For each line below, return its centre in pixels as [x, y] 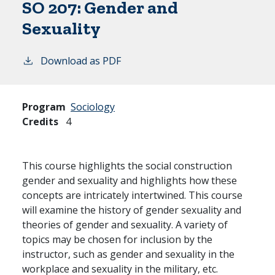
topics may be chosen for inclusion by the [117, 239]
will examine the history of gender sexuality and [132, 210]
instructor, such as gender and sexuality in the [128, 254]
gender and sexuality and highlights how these [130, 180]
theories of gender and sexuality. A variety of [125, 224]
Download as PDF [81, 60]
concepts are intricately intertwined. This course [132, 195]
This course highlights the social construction [127, 165]
